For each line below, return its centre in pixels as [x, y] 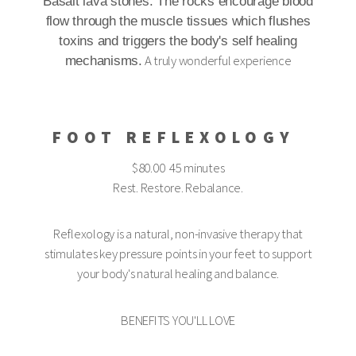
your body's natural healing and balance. [178, 274]
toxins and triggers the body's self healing [178, 41]
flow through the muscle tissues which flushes [178, 21]
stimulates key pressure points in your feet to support [178, 254]
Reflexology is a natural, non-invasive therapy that [178, 234]
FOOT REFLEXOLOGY [178, 137]
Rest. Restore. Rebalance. [178, 188]
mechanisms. [103, 60]
